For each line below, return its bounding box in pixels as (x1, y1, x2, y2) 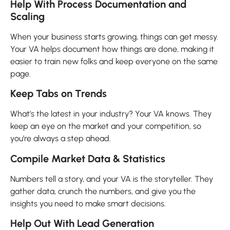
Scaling (10, 10, 45, 23)
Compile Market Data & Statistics (10, 152, 165, 165)
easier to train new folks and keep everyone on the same (10, 56, 218, 66)
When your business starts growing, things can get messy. (10, 31, 218, 42)
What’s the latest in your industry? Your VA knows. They (10, 109, 212, 119)
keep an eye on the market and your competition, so (10, 121, 201, 131)
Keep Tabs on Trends (10, 87, 107, 100)
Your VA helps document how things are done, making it (10, 44, 214, 54)
